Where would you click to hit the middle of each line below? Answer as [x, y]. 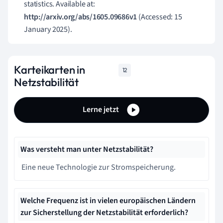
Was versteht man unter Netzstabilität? [87, 150]
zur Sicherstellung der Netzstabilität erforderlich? [104, 213]
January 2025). [48, 30]
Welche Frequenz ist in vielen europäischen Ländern [108, 201]
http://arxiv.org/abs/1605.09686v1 [81, 17]
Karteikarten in [50, 70]
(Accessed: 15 [160, 17]
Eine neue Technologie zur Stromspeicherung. [99, 167]
